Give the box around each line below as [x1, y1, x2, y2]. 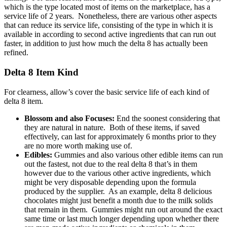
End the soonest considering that [117, 113, 220, 123]
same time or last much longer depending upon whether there [24, 214, 219, 223]
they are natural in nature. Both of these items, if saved [24, 123, 200, 132]
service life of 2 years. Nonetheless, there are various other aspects [4, 12, 217, 21]
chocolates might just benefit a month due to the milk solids [24, 196, 213, 205]
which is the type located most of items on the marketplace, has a [4, 3, 210, 12]
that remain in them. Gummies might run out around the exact [24, 205, 222, 214]
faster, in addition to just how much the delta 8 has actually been [4, 39, 208, 48]
